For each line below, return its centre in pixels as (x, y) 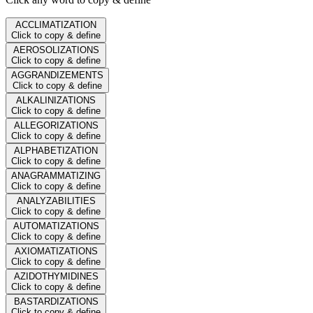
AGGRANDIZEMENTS (57, 75)
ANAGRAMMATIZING (56, 175)
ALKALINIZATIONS (56, 100)
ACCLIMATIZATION (56, 24)
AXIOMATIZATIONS (56, 251)
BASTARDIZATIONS (56, 301)
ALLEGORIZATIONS (56, 125)
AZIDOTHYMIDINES (56, 276)
